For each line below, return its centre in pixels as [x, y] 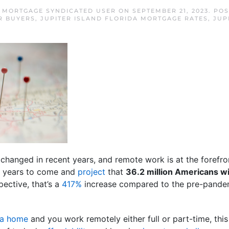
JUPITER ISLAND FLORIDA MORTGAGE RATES [124, 18]
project [91, 171]
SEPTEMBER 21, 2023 [170, 11]
